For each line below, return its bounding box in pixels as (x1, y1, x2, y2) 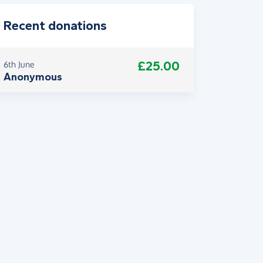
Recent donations (4, 18, 107, 33)
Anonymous (4, 70, 62, 83)
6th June (4, 59, 35, 69)
